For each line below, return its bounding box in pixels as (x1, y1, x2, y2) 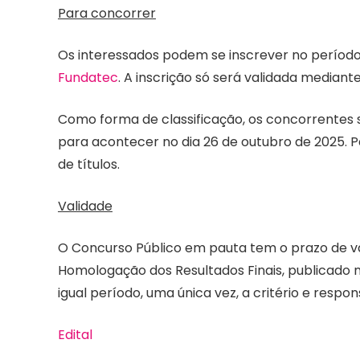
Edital (58, 325, 92, 345)
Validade (58, 197, 112, 216)
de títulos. (58, 155, 120, 174)
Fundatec (58, 68, 118, 88)
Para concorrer (58, 4, 156, 23)
